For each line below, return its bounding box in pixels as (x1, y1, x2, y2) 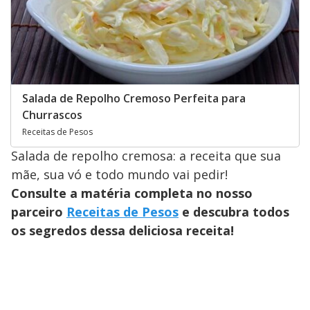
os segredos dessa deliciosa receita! (11, 222, 234, 239)
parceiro (11, 203, 66, 221)
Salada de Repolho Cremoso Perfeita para (22, 91, 246, 107)
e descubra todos (179, 203, 289, 221)
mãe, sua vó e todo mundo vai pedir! (11, 166, 228, 183)
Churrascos (22, 107, 82, 123)
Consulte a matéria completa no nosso (11, 185, 253, 202)
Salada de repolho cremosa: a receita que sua (11, 147, 281, 165)
